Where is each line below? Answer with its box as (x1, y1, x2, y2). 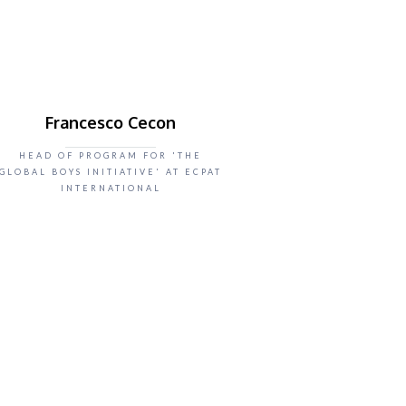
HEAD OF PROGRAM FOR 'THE (19, 150, 202, 160)
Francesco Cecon (45, 112, 176, 132)
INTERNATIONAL (60, 183, 161, 193)
